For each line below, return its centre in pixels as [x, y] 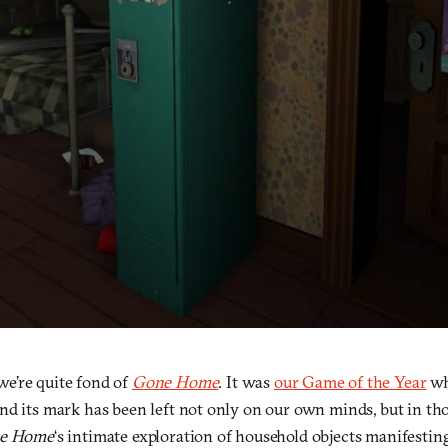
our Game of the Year [350, 381]
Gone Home [175, 381]
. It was [246, 381]
